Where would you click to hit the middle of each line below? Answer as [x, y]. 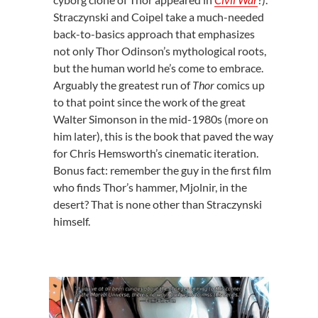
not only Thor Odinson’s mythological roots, [159, 50]
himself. [71, 221]
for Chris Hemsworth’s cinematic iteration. [155, 153]
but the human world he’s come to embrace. [158, 67]
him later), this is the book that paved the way [163, 136]
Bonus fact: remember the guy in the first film [162, 170]
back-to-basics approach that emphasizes [154, 33]
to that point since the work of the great [149, 102]
